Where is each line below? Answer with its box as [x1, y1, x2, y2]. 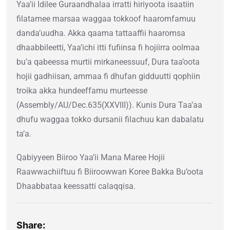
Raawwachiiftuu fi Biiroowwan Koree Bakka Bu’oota [16, 167, 203, 177]
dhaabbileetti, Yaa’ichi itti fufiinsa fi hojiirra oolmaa [16, 43, 200, 53]
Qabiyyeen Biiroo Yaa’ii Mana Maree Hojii [16, 152, 165, 163]
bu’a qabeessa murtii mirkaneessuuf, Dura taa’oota [16, 57, 200, 67]
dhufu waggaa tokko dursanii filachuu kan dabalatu [16, 114, 204, 125]
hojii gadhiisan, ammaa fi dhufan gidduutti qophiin [16, 71, 200, 82]
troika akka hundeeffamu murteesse [16, 86, 147, 96]
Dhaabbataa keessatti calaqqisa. [16, 181, 136, 191]
